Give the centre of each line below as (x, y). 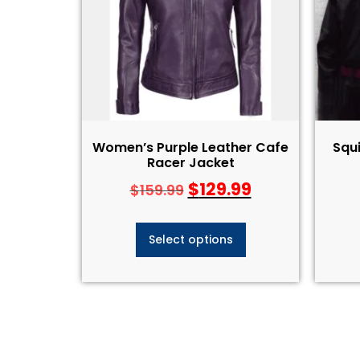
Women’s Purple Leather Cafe (190, 147)
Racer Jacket (190, 162)
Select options (190, 239)
